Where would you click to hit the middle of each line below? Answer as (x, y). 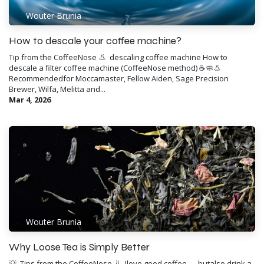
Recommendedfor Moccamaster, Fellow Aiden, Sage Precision (119, 79)
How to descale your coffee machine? (95, 41)
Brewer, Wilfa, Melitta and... (57, 89)
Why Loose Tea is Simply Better (79, 247)
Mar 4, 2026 (30, 100)
